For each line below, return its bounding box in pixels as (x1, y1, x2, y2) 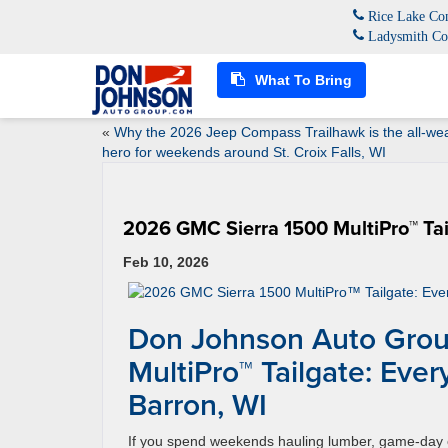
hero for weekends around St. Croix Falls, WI (102, 144, 386, 160)
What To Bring (250, 71, 352, 88)
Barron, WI (128, 383, 267, 426)
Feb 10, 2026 (123, 254, 209, 270)
